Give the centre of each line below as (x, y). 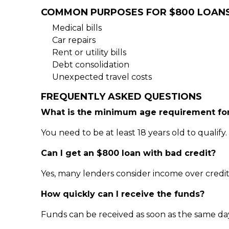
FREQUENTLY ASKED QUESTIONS (121, 97)
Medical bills (77, 28)
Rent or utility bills (89, 52)
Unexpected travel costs (102, 77)
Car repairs (74, 40)
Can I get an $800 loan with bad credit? (128, 153)
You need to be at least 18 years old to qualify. (134, 133)
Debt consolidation (91, 65)
